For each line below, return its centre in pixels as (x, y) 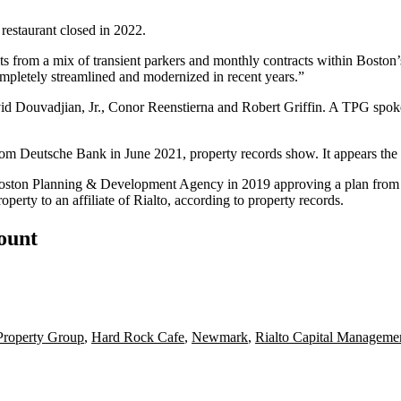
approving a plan (321, 183)
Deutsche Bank (63, 153)
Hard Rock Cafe (138, 337)
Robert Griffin (282, 107)
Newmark (220, 337)
